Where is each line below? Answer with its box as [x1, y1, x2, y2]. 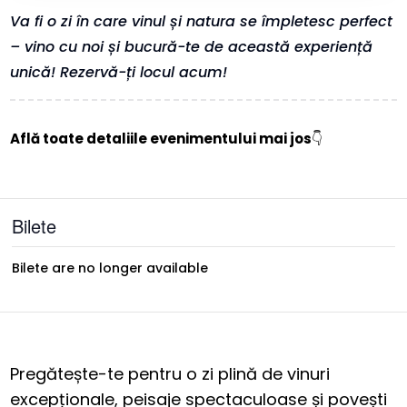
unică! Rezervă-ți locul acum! [10, 62, 228, 84]
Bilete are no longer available [12, 259, 209, 278]
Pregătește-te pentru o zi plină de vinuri [10, 362, 331, 386]
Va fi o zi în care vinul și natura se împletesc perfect [10, 11, 393, 33]
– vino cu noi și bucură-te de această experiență [10, 36, 373, 58]
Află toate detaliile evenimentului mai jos [10, 129, 313, 149]
